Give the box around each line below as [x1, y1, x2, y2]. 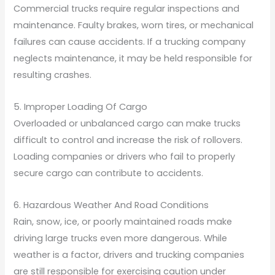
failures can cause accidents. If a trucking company [14, 35, 246, 48]
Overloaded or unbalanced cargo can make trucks [14, 117, 241, 130]
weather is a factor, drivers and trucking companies [14, 248, 245, 261]
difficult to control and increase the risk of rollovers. [14, 133, 243, 146]
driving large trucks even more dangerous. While [14, 231, 228, 244]
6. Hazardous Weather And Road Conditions [14, 198, 209, 211]
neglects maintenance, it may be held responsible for [14, 52, 253, 64]
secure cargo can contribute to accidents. [14, 166, 204, 179]
